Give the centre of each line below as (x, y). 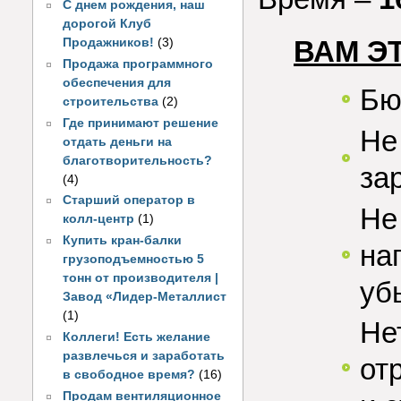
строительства (111, 101)
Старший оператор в (129, 200)
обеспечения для (117, 82)
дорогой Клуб (107, 24)
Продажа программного (138, 64)
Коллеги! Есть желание (137, 337)
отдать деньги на (118, 141)
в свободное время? (129, 374)
